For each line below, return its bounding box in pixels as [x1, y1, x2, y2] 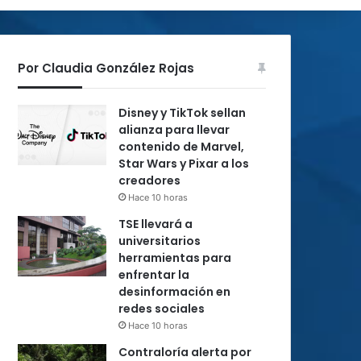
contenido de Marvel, [118, 139, 244, 155]
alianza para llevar [118, 122, 230, 138]
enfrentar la [118, 267, 189, 283]
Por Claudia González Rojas [18, 60, 194, 77]
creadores [118, 172, 180, 189]
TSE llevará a [118, 216, 193, 232]
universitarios [118, 233, 201, 249]
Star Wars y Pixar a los [118, 156, 249, 172]
